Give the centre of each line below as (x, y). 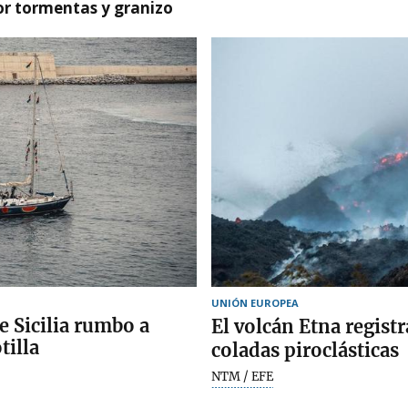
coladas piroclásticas (305, 350)
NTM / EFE (242, 376)
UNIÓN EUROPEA (255, 302)
